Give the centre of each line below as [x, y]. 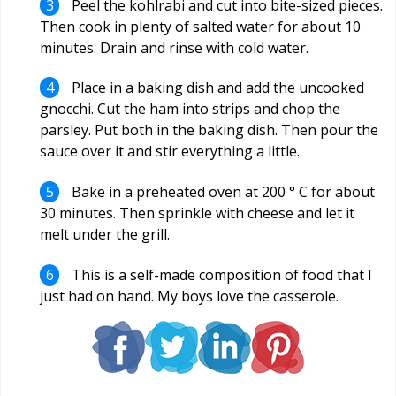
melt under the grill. [105, 235]
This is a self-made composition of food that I [221, 274]
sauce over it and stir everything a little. [170, 152]
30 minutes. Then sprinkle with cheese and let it [197, 213]
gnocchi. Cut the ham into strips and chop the [190, 109]
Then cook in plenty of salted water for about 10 [200, 26]
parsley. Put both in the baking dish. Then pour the [209, 130]
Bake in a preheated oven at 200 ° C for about [222, 192]
